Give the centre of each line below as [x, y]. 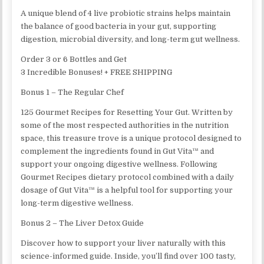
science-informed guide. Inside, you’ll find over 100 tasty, [128, 256]
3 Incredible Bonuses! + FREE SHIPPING [97, 72]
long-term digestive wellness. [77, 203]
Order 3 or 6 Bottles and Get [74, 59]
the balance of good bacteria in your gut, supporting [119, 26]
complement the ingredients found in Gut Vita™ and [118, 151]
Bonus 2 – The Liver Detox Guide [82, 223]
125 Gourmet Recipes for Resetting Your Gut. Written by [127, 112]
